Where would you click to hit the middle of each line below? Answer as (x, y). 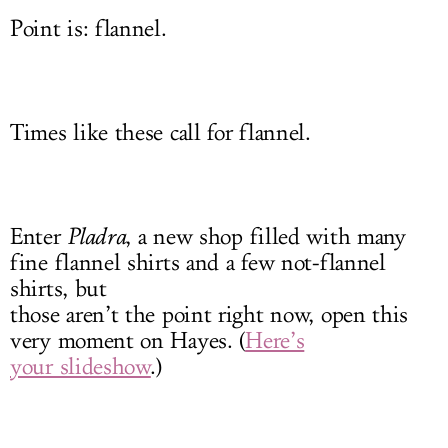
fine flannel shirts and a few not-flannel (198, 263)
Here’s (275, 341)
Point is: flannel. (88, 29)
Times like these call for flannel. (160, 133)
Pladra (96, 237)
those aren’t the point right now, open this (209, 315)
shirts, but (58, 289)
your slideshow (80, 367)
